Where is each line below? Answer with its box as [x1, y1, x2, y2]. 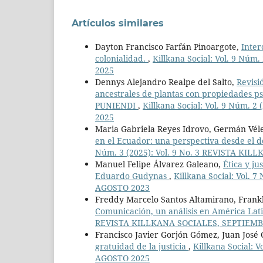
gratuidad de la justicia [95, 241, 188, 252]
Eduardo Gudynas [95, 170, 169, 182]
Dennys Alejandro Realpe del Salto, [95, 76, 237, 88]
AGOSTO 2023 [95, 182, 150, 194]
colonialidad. [95, 53, 148, 65]
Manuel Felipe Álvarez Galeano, [95, 159, 223, 170]
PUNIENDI [95, 100, 138, 112]
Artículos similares [72, 18, 164, 29]
